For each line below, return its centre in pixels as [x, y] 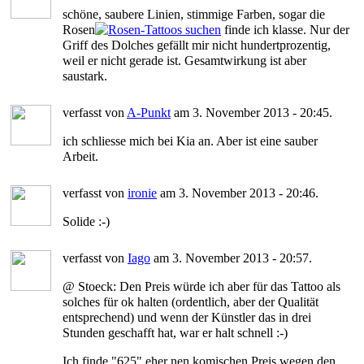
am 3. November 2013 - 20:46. [238, 193]
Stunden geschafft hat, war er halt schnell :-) [175, 332]
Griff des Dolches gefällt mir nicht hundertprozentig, [197, 45]
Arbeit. [80, 156]
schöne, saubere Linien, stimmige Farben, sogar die [194, 14]
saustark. [85, 76]
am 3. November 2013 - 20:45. [251, 112]
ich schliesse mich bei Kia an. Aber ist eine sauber [190, 141]
